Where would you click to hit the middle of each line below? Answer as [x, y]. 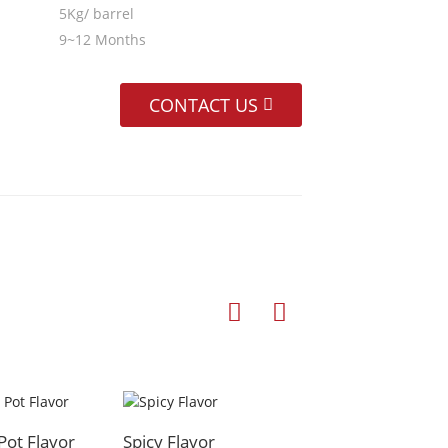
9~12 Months [102, 39]
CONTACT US [203, 105]
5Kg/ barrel [96, 13]
